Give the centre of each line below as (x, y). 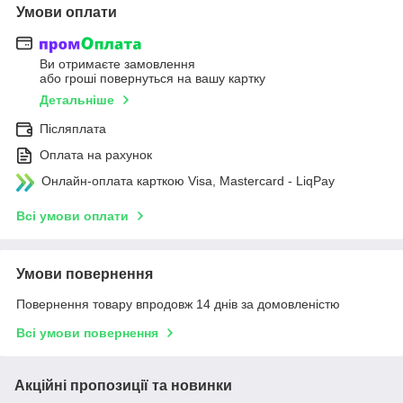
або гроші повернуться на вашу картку (152, 79)
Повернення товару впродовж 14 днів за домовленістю (178, 304)
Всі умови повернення (87, 333)
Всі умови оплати (72, 216)
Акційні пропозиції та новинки (123, 386)
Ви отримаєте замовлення (117, 64)
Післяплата (73, 129)
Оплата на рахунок (96, 155)
